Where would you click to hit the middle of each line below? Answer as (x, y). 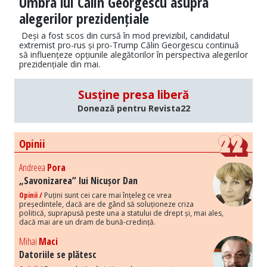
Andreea (33, 168)
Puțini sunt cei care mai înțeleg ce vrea (107, 195)
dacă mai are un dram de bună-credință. (87, 222)
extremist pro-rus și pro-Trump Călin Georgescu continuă (129, 45)
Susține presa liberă (133, 95)
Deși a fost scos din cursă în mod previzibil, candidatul (124, 36)
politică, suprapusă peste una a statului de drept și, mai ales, (121, 213)
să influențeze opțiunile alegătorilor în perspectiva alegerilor (133, 55)
